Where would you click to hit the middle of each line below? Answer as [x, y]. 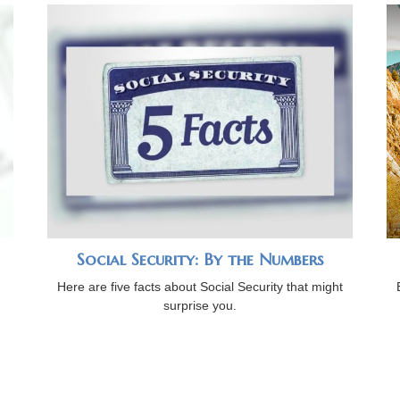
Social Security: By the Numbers [200, 260]
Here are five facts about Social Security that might [200, 287]
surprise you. [200, 306]
